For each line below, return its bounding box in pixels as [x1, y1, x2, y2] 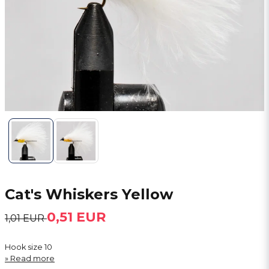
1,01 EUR [5, 213, 47, 224]
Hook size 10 [5, 243, 52, 252]
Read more [10, 254, 55, 263]
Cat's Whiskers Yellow [5, 186, 173, 203]
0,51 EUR [47, 209, 106, 225]
